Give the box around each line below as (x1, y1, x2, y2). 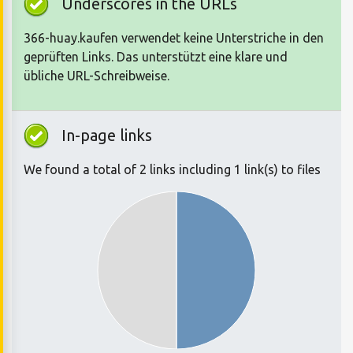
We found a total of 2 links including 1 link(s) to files (24, 162, 321, 177)
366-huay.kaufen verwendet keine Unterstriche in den (24, 31, 324, 46)
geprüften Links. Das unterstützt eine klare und (24, 50, 288, 65)
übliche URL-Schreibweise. (24, 69, 169, 84)
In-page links (61, 126, 152, 145)
